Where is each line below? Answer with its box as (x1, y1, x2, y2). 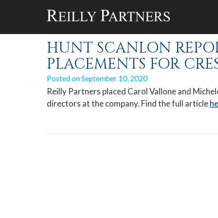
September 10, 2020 (81, 74, 147, 83)
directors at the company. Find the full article (47, 98, 210, 109)
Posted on (47, 74, 80, 83)
